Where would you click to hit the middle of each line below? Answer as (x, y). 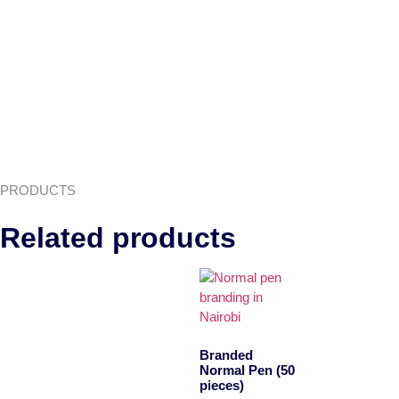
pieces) (222, 385)
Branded (226, 354)
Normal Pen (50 (247, 370)
